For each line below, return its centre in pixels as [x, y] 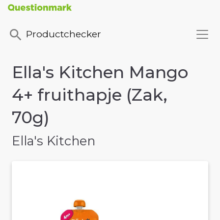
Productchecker [64, 34]
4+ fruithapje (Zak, [90, 95]
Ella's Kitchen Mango [100, 72]
